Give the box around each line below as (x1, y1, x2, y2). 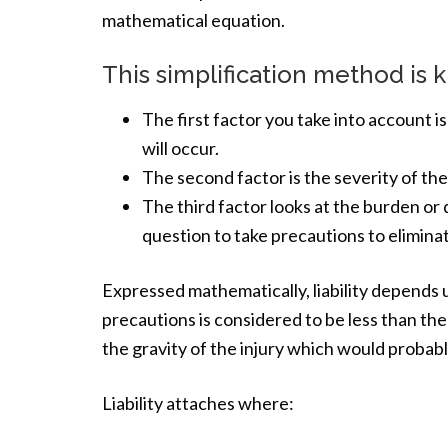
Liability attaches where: (102, 392, 294, 414)
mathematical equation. (102, 9, 285, 31)
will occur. (142, 137, 219, 159)
